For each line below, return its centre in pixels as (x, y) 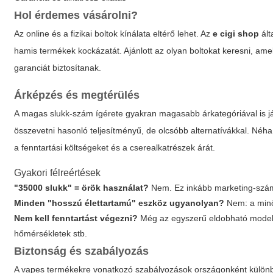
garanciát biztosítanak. (58, 68)
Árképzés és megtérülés (77, 95)
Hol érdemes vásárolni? (76, 15)
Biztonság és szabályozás (82, 251)
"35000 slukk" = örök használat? (82, 188)
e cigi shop (236, 34)
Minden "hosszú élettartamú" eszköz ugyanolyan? (119, 203)
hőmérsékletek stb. (51, 233)
